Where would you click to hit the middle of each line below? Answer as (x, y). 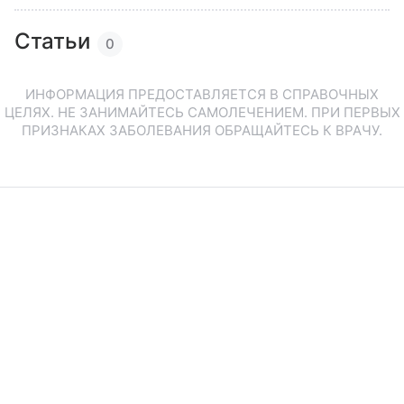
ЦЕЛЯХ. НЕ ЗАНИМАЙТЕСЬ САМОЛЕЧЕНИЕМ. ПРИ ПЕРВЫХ (202, 112)
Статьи (52, 41)
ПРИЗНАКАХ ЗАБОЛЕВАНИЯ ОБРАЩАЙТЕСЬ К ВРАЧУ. (202, 130)
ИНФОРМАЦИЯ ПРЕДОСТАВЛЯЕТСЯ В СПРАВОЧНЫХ (202, 94)
